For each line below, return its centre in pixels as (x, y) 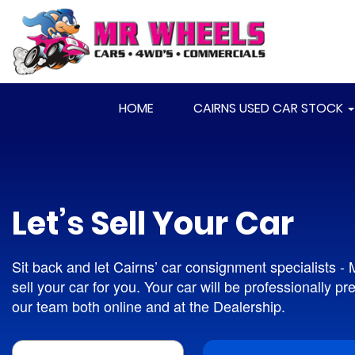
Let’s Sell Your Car (153, 223)
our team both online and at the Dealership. (149, 306)
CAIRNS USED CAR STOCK (270, 108)
